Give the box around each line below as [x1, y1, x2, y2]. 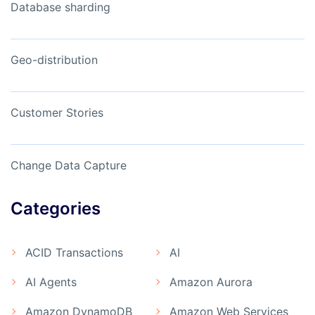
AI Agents [25, 275, 77, 290]
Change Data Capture [11, 158, 127, 173]
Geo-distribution [11, 53, 98, 67]
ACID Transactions [25, 245, 123, 260]
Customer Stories [11, 105, 103, 120]
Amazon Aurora [169, 275, 252, 290]
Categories [11, 198, 101, 219]
